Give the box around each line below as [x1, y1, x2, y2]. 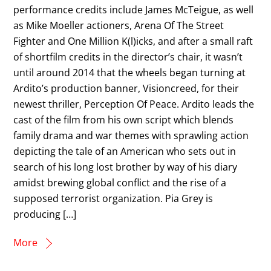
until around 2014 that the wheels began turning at [13, 65, 246, 79]
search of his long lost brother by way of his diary [13, 160, 238, 174]
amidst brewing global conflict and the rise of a [13, 175, 227, 189]
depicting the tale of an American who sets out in [13, 144, 237, 158]
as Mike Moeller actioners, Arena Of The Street [13, 18, 224, 32]
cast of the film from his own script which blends [13, 113, 234, 126]
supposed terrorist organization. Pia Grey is [13, 191, 214, 205]
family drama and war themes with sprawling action [13, 128, 249, 142]
